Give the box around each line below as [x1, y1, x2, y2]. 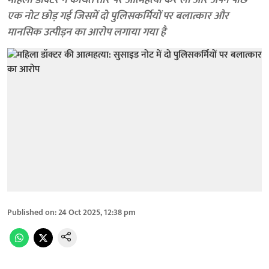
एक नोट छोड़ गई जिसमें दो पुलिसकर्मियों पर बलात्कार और [7, 7, 229, 25]
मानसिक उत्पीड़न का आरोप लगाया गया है [7, 23, 166, 41]
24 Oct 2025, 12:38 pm [58, 205, 136, 219]
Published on [7, 205, 55, 219]
